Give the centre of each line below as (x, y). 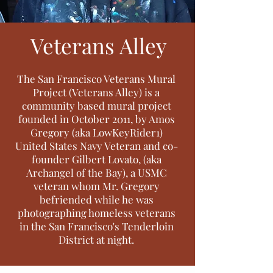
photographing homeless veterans (96, 213)
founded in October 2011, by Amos (96, 119)
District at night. (96, 239)
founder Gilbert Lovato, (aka (96, 159)
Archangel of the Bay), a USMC (96, 172)
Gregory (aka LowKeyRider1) (96, 132)
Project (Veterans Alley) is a (96, 92)
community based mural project (96, 105)
